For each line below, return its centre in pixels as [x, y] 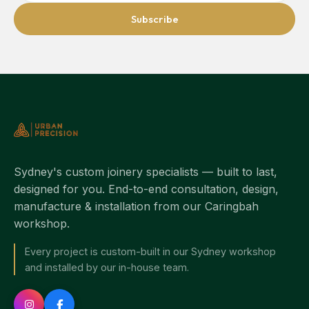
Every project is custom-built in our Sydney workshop [150, 251]
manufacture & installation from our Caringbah [136, 206]
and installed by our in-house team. [107, 267]
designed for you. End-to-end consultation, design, [146, 189]
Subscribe [154, 19]
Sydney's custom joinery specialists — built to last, [146, 172]
